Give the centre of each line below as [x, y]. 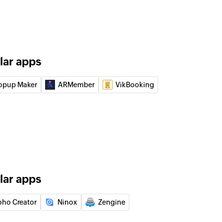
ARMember [76, 84]
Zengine [112, 202]
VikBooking [135, 84]
